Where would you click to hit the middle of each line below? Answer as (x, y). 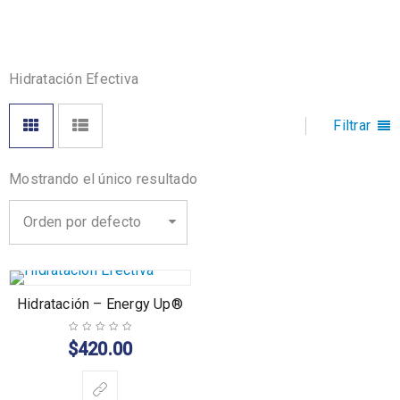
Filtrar (352, 125)
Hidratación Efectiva (74, 79)
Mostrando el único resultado (103, 179)
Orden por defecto (83, 222)
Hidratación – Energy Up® (100, 304)
